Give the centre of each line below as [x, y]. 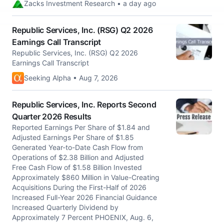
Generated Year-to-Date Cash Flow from [77, 147]
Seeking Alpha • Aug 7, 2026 [71, 78]
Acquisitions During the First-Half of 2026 [79, 187]
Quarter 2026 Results [52, 116]
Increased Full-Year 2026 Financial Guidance [84, 197]
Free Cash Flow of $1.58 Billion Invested [77, 167]
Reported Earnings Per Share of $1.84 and [81, 127]
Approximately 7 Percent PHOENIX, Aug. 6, [83, 217]
